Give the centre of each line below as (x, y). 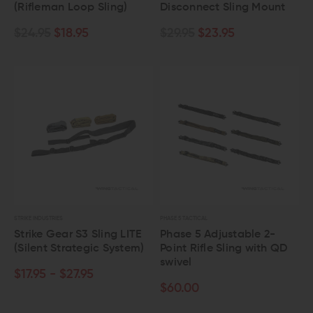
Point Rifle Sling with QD (224, 249)
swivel (176, 263)
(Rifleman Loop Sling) (71, 8)
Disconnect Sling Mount (223, 8)
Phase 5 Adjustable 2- (218, 235)
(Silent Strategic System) (79, 249)
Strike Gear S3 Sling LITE (78, 235)
